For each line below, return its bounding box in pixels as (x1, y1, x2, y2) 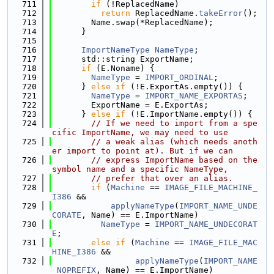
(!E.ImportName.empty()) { (125, 109, 253, 119)
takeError (199, 9, 243, 18)
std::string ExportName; (52, 54, 194, 64)
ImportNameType (81, 45, 150, 54)
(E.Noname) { (91, 64, 155, 73)
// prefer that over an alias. (91, 174, 233, 183)
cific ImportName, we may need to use (52, 128, 228, 137)
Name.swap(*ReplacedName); (52, 18, 213, 27)
